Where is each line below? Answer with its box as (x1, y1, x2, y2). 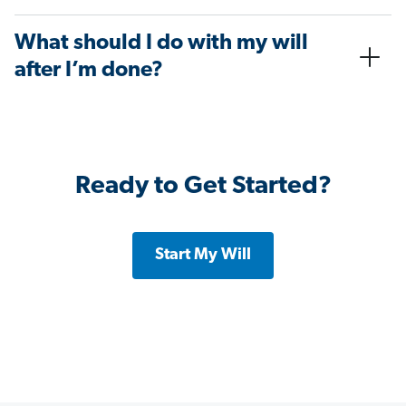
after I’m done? (14, 60, 163, 82)
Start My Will (155, 246, 251, 265)
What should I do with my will (14, 33, 308, 55)
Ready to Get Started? (74, 174, 332, 200)
